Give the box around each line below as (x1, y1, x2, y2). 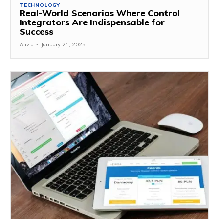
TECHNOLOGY (20, 2, 60, 9)
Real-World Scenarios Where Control (20, 7, 180, 19)
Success (20, 26, 53, 38)
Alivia (20, 41, 34, 48)
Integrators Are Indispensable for (20, 17, 165, 28)
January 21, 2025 (41, 41, 86, 48)
